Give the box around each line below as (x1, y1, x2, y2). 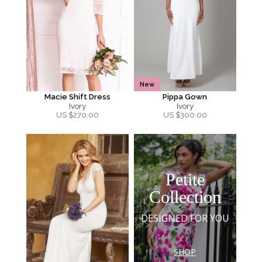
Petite (165, 169, 205, 189)
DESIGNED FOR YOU (140, 211, 229, 225)
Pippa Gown (163, 92, 207, 101)
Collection (149, 187, 221, 206)
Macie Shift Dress (44, 92, 111, 101)
